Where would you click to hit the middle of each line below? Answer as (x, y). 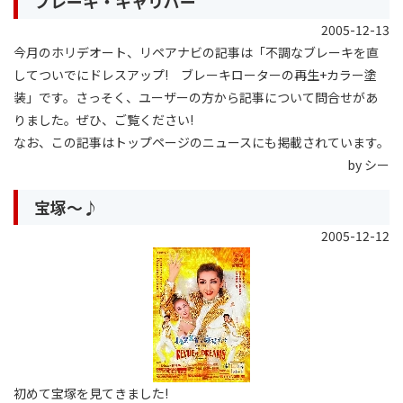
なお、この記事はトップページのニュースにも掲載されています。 (201, 142)
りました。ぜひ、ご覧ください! (103, 119)
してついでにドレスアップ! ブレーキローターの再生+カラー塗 (195, 74)
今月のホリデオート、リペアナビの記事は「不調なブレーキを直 (196, 52)
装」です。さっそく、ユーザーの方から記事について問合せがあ (196, 97)
